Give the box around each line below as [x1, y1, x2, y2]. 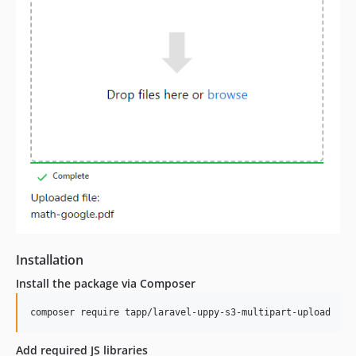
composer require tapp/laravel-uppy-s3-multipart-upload [30, 307, 331, 319]
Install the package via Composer [16, 276, 195, 292]
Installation [16, 251, 83, 269]
